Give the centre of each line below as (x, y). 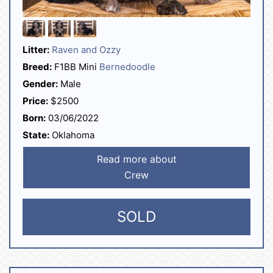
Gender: (40, 84)
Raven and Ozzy (86, 50)
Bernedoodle (127, 67)
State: (36, 135)
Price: (35, 101)
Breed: (37, 67)
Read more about (136, 159)
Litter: (36, 50)
